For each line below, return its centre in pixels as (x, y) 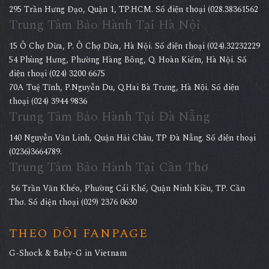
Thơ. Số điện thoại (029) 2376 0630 (73, 202)
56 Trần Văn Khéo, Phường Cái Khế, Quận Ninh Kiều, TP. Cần (127, 188)
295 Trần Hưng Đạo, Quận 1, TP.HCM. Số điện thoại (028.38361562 (134, 9)
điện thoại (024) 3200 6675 (57, 74)
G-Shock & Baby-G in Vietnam (68, 253)
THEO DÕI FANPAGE (79, 234)
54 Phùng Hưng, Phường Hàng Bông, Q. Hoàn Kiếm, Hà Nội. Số (128, 60)
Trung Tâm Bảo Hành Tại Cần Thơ (109, 167)
